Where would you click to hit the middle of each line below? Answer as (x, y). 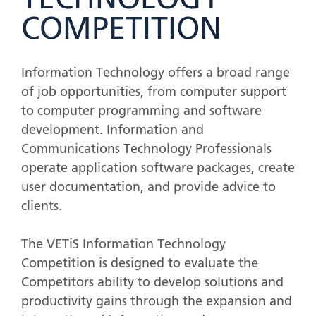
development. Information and (113, 131)
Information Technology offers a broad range (156, 74)
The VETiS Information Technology (123, 244)
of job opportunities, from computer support (154, 93)
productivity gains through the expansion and (157, 302)
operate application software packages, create (158, 169)
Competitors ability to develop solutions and (154, 282)
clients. (42, 207)
